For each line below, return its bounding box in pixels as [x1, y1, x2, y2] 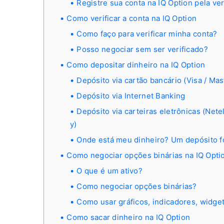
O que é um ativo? [76, 166, 143, 175]
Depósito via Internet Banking [76, 91, 185, 100]
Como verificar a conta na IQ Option [66, 13, 197, 23]
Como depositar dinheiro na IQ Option [66, 60, 205, 69]
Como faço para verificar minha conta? [76, 29, 217, 38]
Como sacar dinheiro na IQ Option [66, 212, 190, 222]
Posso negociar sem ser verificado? [76, 44, 208, 54]
